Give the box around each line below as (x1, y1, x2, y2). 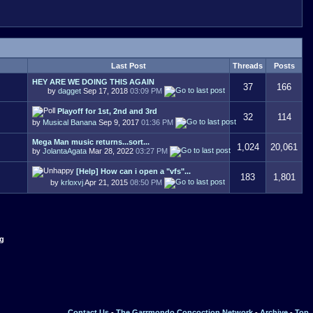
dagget (58, 86, 81, 95)
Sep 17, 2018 (81, 86, 130, 95)
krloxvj (61, 177, 83, 187)
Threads (233, 61, 263, 70)
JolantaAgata (43, 146, 87, 155)
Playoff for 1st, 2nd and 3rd (57, 106, 157, 115)
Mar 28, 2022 (87, 146, 136, 155)
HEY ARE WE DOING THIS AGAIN (32, 78, 154, 86)
